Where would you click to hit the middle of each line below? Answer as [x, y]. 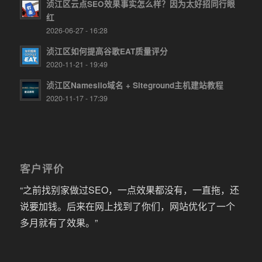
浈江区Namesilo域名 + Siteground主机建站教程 [135, 85]
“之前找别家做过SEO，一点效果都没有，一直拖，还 [129, 189]
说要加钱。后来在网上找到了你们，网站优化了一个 [127, 206]
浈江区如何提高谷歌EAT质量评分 [107, 51]
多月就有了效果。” [58, 222]
